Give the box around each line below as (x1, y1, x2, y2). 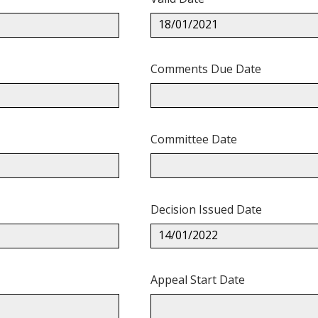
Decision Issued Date (150, 201, 262, 217)
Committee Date (150, 131, 237, 147)
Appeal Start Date (150, 271, 245, 287)
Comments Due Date (150, 60, 261, 77)
